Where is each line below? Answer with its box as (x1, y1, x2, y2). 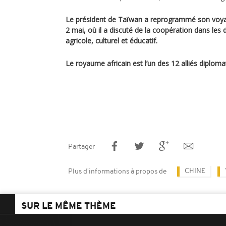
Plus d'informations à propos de (68, 168, 166, 176)
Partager (68, 143, 95, 151)
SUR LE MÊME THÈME (21, 202, 116, 211)
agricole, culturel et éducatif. (66, 36, 157, 45)
